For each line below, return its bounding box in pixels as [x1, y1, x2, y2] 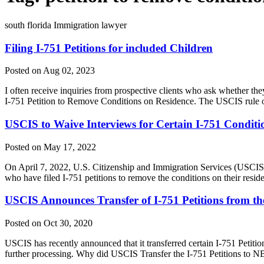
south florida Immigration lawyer [5, 19, 127, 30]
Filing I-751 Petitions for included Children [5, 41, 213, 54]
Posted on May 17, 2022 [5, 141, 96, 152]
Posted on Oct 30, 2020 [5, 218, 93, 229]
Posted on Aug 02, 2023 [5, 65, 95, 76]
